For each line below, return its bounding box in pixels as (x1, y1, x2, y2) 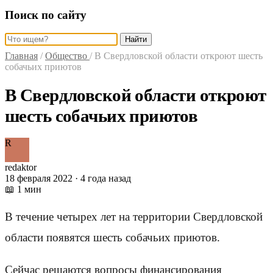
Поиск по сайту (5, 8, 87, 21)
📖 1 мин (5, 184, 41, 194)
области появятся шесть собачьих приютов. (5, 231, 220, 244)
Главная (5, 51, 38, 62)
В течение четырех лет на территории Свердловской (5, 210, 263, 224)
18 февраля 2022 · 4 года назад (5, 173, 131, 183)
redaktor (5, 162, 37, 172)
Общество (45, 51, 90, 62)
